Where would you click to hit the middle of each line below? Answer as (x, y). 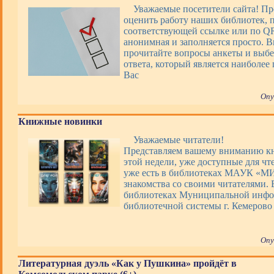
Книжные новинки (60, 121)
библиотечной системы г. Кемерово (198, 206)
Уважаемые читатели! (179, 140)
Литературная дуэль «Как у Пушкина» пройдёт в (128, 263)
